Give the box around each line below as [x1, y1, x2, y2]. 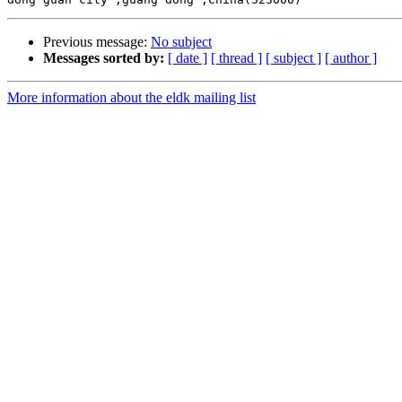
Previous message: [43, 34, 151, 50]
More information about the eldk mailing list [7, 90, 256, 106]
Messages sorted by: [43, 50, 164, 66]
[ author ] [325, 50, 377, 66]
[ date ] [168, 50, 207, 66]
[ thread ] [211, 50, 262, 66]
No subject [151, 34, 212, 50]
